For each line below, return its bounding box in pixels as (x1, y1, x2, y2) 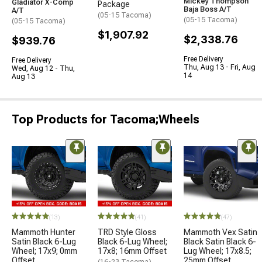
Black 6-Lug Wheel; (98, 237, 167, 246)
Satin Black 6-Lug (12, 237, 76, 246)
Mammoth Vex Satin (184, 227, 257, 237)
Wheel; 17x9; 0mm (12, 246, 77, 256)
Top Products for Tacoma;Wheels (12, 112, 199, 126)
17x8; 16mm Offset (98, 246, 167, 256)
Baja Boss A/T (184, 5, 232, 13)
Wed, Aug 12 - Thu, (12, 64, 75, 73)
